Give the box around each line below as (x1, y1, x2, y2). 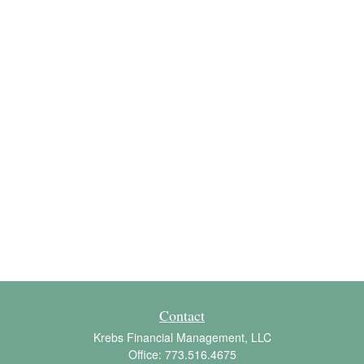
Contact (159, 305, 205, 325)
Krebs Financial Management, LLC (93, 329, 271, 345)
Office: (128, 346, 165, 362)
